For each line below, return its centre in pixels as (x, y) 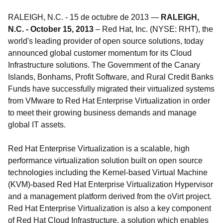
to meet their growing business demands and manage (102, 113)
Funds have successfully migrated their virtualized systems (111, 89)
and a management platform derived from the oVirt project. (110, 196)
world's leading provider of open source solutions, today (106, 41)
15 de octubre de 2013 (109, 17)
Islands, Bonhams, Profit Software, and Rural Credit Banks (111, 77)
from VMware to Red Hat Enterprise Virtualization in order (109, 101)
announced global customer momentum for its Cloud (100, 53)
